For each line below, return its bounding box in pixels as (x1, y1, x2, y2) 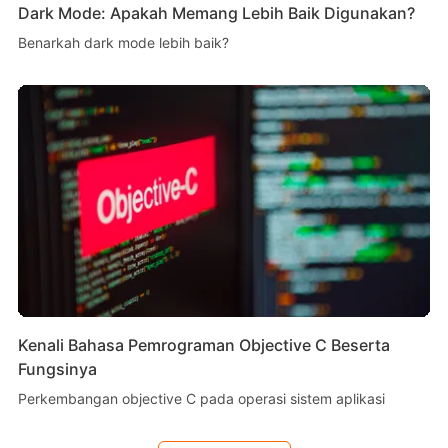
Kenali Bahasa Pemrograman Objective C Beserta (17, 334, 390, 355)
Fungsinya (17, 358, 97, 379)
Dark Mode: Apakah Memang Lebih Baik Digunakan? (17, 2, 415, 23)
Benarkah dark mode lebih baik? (17, 33, 229, 51)
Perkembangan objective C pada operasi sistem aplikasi (17, 389, 385, 407)
